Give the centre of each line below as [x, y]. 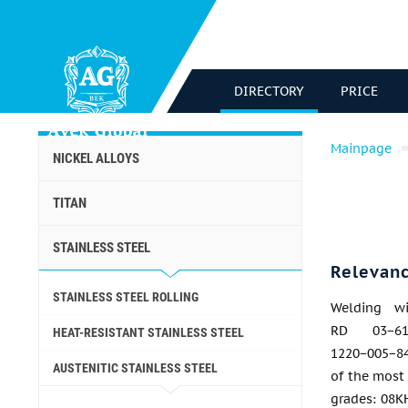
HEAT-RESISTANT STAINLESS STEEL [148, 332]
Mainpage [361, 148]
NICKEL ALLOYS [96, 158]
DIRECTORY [269, 91]
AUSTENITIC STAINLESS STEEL [135, 368]
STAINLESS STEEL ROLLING [126, 297]
